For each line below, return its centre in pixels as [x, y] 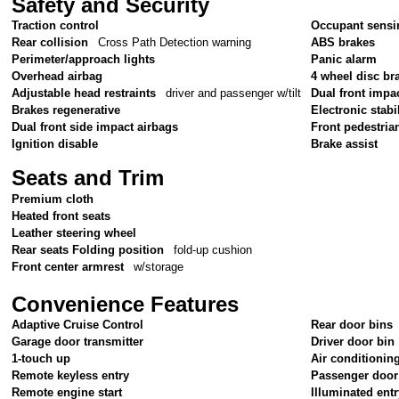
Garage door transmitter [78, 341]
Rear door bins [352, 324]
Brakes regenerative [66, 110]
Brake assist [345, 144]
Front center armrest [68, 266]
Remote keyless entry [71, 375]
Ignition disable [55, 144]
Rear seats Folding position [88, 249]
